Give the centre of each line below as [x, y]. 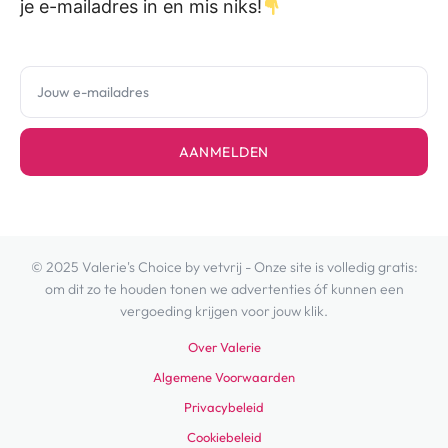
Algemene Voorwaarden [224, 377]
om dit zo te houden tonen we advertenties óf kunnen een [224, 289]
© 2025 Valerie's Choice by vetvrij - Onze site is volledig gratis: [224, 267]
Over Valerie [224, 347]
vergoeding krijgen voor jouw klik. [224, 311]
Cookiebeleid [224, 437]
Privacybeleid [224, 407]
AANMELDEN [224, 152]
